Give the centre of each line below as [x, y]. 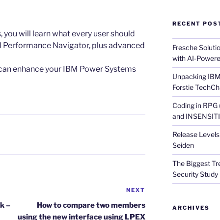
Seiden [183, 145]
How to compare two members [91, 206]
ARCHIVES [191, 208]
